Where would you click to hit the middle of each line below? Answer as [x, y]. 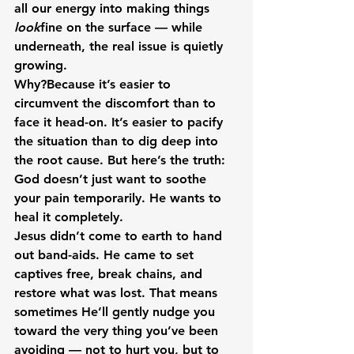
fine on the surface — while [123, 27]
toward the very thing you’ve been [118, 331]
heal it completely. [69, 217]
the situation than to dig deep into [118, 141]
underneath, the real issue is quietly [121, 46]
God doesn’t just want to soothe [112, 179]
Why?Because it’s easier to [94, 84]
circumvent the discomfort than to [117, 103]
